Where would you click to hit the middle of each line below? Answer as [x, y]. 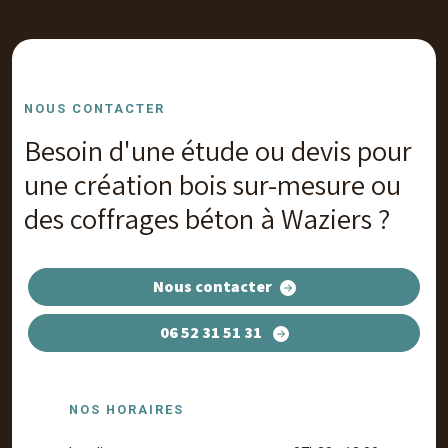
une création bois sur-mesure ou [212, 184]
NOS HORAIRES [126, 409]
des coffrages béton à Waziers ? [207, 218]
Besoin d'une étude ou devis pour [218, 150]
